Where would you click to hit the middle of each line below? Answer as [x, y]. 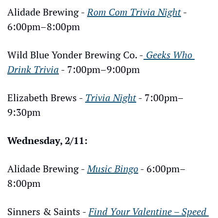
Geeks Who [168, 54]
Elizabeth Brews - [46, 97]
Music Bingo [113, 168]
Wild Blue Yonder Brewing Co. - [75, 54]
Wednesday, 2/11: [47, 140]
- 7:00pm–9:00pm [99, 69]
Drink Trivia [33, 69]
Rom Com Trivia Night [134, 12]
